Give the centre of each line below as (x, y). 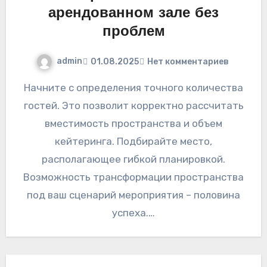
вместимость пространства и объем (133, 124)
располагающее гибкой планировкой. (133, 159)
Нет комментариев (188, 61)
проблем (133, 32)
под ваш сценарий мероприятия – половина (133, 195)
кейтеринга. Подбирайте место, (133, 142)
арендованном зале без (133, 14)
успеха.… (133, 213)
